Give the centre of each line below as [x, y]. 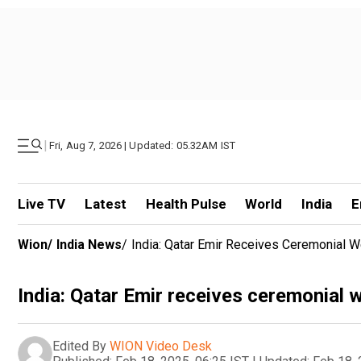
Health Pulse [186, 204]
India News [89, 245]
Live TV [41, 204]
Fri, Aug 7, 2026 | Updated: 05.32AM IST [143, 145]
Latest [105, 204]
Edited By [79, 346]
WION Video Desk [161, 346]
